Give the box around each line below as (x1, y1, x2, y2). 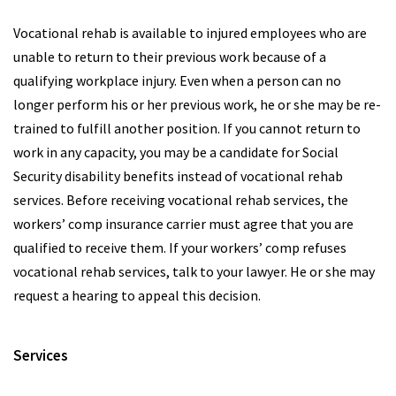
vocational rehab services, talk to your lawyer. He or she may (13, 263, 375, 280)
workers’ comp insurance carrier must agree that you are (13, 215, 354, 232)
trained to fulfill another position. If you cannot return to (13, 119, 361, 137)
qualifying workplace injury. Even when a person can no (13, 72, 341, 89)
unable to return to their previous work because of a (13, 48, 326, 65)
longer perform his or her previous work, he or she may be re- (13, 95, 381, 113)
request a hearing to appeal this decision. (13, 286, 261, 304)
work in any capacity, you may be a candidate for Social (13, 143, 339, 161)
